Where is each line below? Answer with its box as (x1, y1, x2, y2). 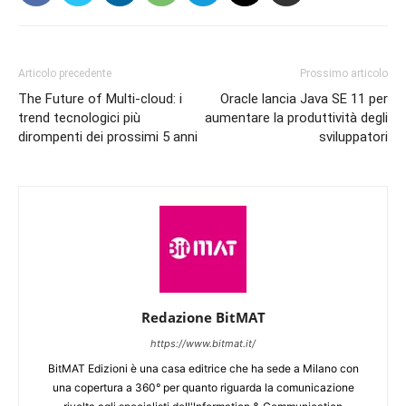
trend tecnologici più (18, 110, 140, 127)
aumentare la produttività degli (205, 110, 388, 127)
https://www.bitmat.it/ (150, 337, 256, 351)
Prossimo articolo (300, 67, 388, 81)
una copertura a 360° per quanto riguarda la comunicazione (52, 381, 354, 395)
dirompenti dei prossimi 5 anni (18, 129, 198, 146)
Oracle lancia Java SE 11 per (220, 91, 388, 108)
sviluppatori (319, 129, 388, 146)
